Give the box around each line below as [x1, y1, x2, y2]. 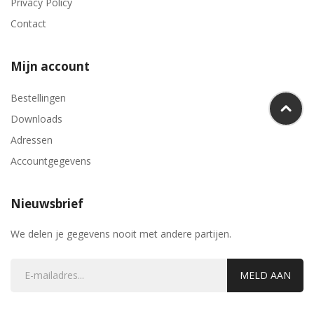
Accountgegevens [11, 154, 91, 168]
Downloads [11, 112, 62, 126]
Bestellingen [11, 91, 66, 105]
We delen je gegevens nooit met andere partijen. [11, 227, 231, 241]
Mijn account [11, 58, 90, 75]
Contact [11, 17, 46, 31]
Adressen [11, 133, 53, 147]
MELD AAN [240, 268, 291, 282]
